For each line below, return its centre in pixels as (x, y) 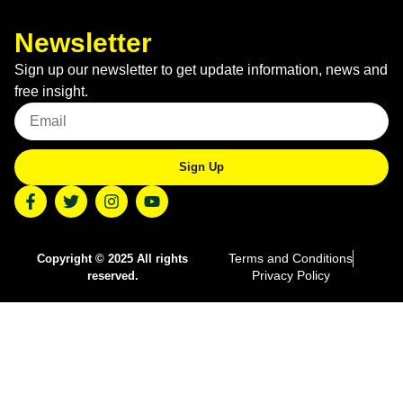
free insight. (51, 91)
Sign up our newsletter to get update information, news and (201, 69)
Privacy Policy (291, 275)
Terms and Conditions (290, 258)
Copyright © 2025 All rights (112, 258)
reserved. (112, 275)
